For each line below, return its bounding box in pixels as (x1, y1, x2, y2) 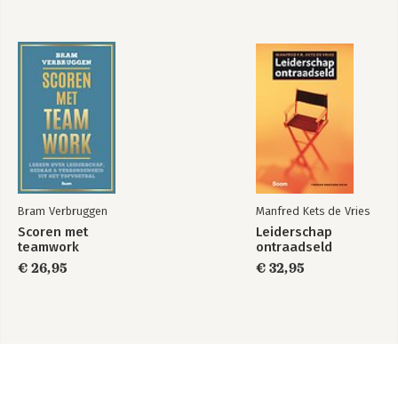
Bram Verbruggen (18, 204, 107, 218)
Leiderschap (256, 224, 332, 240)
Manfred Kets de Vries (256, 204, 370, 218)
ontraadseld (256, 239, 332, 255)
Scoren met (18, 224, 88, 240)
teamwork (18, 239, 79, 255)
